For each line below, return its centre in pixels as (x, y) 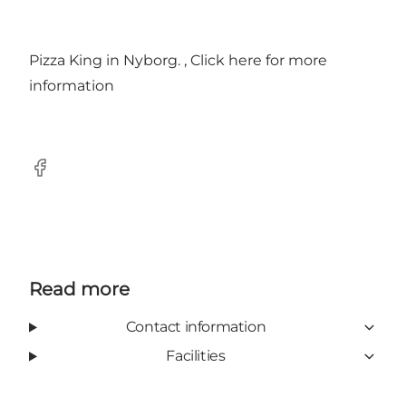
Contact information (196, 327)
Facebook (64, 177)
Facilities (196, 356)
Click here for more (259, 61)
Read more (79, 290)
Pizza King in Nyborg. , (110, 61)
